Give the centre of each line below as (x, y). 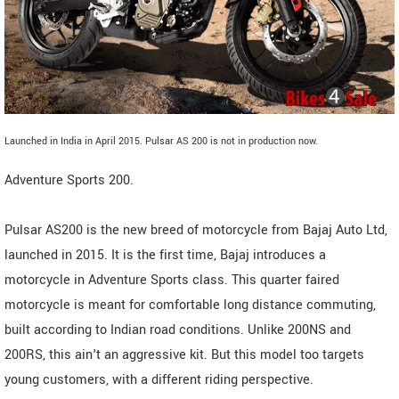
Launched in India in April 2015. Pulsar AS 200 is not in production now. (161, 141)
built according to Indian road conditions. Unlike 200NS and (178, 330)
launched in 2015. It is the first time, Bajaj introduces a (165, 255)
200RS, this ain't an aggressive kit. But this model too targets (184, 354)
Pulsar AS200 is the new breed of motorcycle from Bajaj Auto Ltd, (196, 230)
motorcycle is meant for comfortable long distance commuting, (190, 305)
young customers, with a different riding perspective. (159, 379)
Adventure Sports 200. (69, 180)
